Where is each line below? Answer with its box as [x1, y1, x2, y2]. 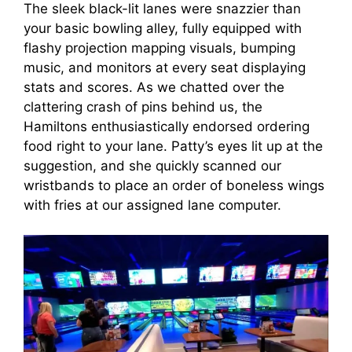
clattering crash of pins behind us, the [24, 98, 262, 115]
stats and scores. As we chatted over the [24, 79, 284, 95]
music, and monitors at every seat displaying [24, 59, 306, 75]
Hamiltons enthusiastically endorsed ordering [24, 118, 310, 134]
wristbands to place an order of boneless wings [24, 177, 324, 193]
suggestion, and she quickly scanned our [24, 157, 281, 174]
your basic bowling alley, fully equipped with [24, 20, 302, 36]
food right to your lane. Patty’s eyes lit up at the [24, 137, 323, 154]
